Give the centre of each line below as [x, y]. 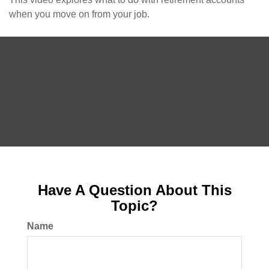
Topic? [134, 206]
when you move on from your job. [79, 14]
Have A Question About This [134, 190]
